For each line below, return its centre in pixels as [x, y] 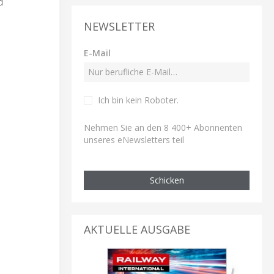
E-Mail [97, 53]
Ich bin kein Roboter [137, 100]
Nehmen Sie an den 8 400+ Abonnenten [163, 127]
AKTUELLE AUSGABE [137, 229]
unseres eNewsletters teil [134, 139]
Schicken [167, 180]
